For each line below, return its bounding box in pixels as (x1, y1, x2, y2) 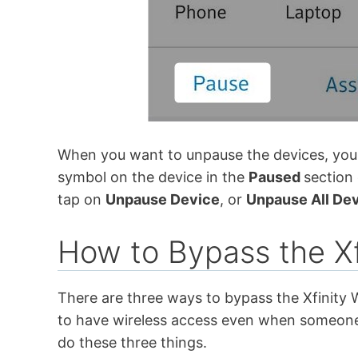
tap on (58, 191, 105, 209)
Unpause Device (105, 191, 220, 209)
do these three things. (58, 334, 207, 352)
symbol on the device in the (58, 169, 249, 186)
